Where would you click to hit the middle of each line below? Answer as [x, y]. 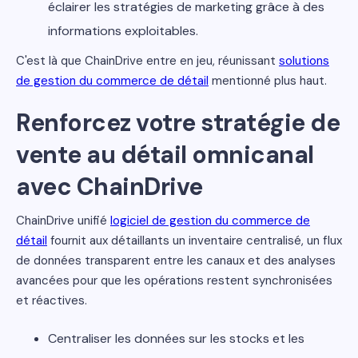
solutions [304, 61]
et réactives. [52, 300]
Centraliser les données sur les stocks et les [176, 338]
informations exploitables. [123, 31]
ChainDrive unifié [63, 221]
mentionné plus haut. [268, 81]
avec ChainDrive [109, 187]
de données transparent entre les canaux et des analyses [176, 261]
